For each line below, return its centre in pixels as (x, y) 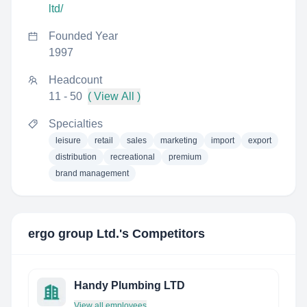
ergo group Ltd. (74, 234)
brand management (92, 173)
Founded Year (83, 36)
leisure (68, 140)
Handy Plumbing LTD (130, 285)
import (223, 140)
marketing (179, 140)
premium (185, 157)
